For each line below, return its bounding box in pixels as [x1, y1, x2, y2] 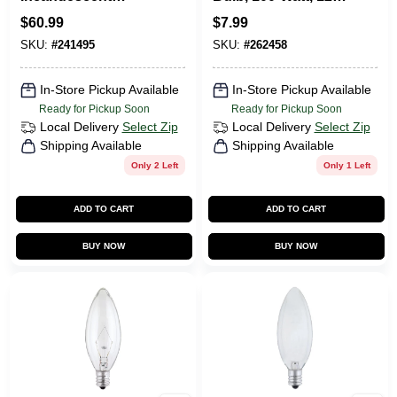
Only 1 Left [323, 160, 370, 170]
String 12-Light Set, [19, 5, 149, 20]
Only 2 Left [130, 160, 178, 170]
